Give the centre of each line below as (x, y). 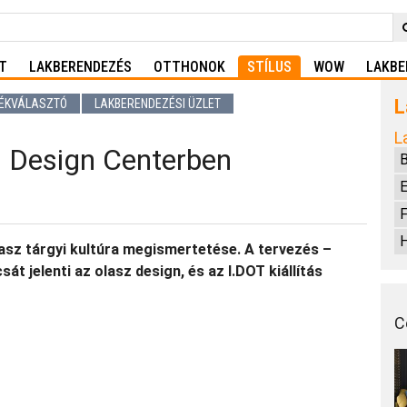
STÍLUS (269, 67)
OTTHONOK (189, 67)
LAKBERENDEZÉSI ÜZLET (158, 104)
